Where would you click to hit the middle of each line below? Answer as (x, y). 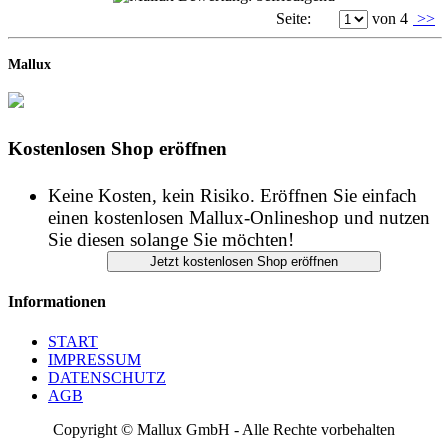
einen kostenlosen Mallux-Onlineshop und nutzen (239, 218)
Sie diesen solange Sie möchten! (171, 240)
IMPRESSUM (94, 359)
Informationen (57, 302)
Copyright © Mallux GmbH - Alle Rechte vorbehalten (224, 429)
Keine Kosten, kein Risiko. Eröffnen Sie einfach (232, 196)
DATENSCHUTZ (107, 377)
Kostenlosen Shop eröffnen (117, 148)
